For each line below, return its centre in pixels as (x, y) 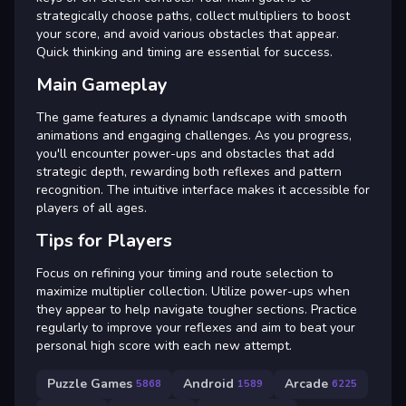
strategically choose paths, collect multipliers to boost (193, 15)
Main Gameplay (102, 84)
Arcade (306, 384)
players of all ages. (92, 208)
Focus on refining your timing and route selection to (185, 273)
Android (208, 384)
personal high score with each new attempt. (164, 345)
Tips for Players (104, 240)
